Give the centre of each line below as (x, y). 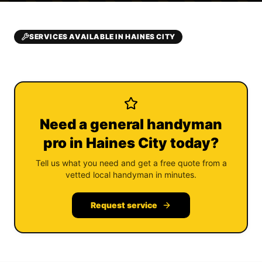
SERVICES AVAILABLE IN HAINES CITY (102, 37)
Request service (124, 205)
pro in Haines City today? (131, 143)
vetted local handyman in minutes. (131, 175)
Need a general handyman (131, 124)
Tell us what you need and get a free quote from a (131, 163)
